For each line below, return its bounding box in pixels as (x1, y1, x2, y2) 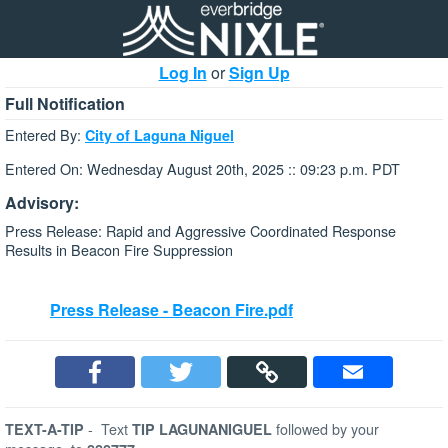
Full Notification (5, 92, 125, 115)
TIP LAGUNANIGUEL (132, 419, 276, 440)
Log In (158, 61, 207, 84)
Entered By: (5, 124, 85, 145)
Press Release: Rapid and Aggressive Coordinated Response (5, 219, 396, 241)
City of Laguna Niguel (85, 125, 234, 145)
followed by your (276, 418, 379, 440)
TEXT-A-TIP (5, 419, 84, 440)
